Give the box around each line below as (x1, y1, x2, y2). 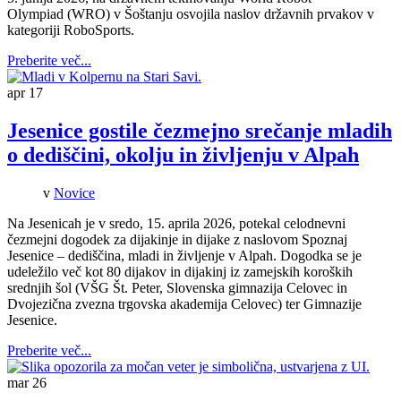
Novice (54, 184, 95, 200)
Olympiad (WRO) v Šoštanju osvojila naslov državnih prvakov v (7, 6, 374, 22)
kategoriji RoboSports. (7, 22, 134, 38)
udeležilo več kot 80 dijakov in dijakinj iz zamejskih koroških (7, 263, 353, 279)
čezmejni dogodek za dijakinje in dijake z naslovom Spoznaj (7, 231, 347, 247)
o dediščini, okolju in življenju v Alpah (7, 142, 359, 166)
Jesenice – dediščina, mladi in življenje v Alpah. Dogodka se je (7, 247, 362, 263)
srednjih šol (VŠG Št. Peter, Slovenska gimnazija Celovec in (7, 279, 347, 295)
